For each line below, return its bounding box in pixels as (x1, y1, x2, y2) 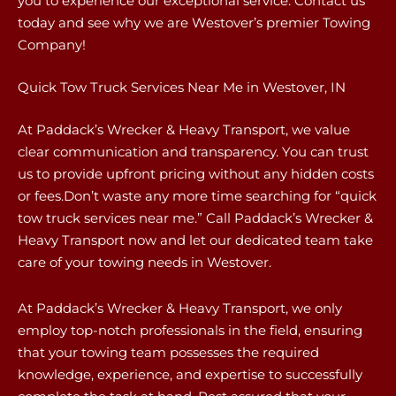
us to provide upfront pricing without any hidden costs (18, 165, 374, 183)
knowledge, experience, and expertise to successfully (18, 365, 362, 383)
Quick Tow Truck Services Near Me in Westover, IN (18, 79, 346, 95)
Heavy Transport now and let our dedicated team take (18, 232, 373, 249)
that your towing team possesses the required (18, 343, 319, 361)
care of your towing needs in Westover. (18, 254, 271, 271)
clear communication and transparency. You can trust (18, 143, 369, 161)
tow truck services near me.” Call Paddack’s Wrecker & (18, 209, 373, 227)
